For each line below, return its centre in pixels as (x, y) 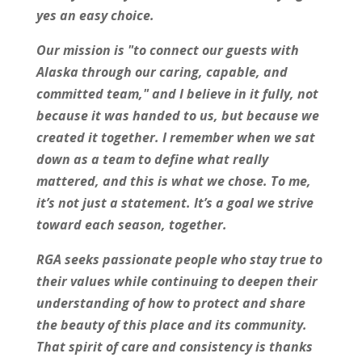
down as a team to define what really (152, 160)
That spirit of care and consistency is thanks (174, 347)
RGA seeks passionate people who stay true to (179, 260)
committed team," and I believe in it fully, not (177, 94)
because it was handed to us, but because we (177, 116)
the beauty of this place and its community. (171, 325)
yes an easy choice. (95, 16)
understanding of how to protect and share (170, 303)
